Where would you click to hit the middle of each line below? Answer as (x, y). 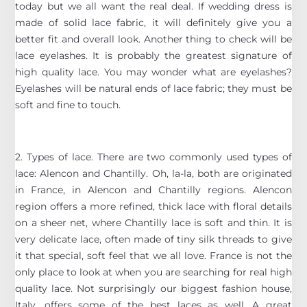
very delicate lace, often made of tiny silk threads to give (153, 239)
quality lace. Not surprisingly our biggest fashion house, (153, 288)
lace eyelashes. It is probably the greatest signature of (153, 55)
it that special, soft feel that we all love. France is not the (153, 255)
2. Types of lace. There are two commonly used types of (153, 157)
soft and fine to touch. (68, 105)
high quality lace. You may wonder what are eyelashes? (153, 72)
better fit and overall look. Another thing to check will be (153, 39)
